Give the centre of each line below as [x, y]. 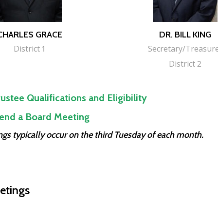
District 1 [30, 48]
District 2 [185, 64]
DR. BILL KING [185, 34]
